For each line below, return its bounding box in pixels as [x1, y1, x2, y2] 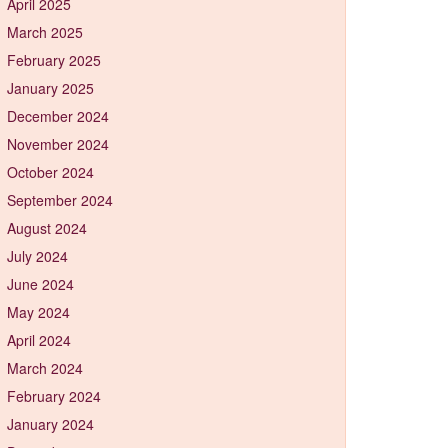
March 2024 [7, 358, 83, 378]
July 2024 [7, 246, 68, 266]
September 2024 [7, 190, 113, 210]
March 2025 [7, 22, 83, 42]
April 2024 [7, 330, 71, 350]
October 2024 [7, 162, 94, 182]
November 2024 [7, 134, 109, 154]
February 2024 [7, 386, 101, 406]
